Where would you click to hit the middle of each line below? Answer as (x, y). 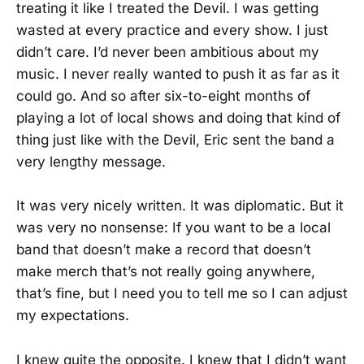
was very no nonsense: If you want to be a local (173, 228)
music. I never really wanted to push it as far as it (178, 74)
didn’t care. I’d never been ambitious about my (168, 52)
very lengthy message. (91, 162)
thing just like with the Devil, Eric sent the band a (175, 140)
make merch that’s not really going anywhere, (166, 272)
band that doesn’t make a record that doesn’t (164, 250)
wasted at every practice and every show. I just (172, 30)
